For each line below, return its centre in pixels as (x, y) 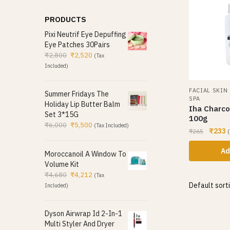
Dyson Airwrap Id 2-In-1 (83, 214)
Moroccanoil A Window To (85, 154)
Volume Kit (62, 164)
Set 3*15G (62, 115)
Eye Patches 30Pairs (77, 44)
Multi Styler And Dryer (80, 224)
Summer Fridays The (77, 94)
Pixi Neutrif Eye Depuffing (85, 34)
